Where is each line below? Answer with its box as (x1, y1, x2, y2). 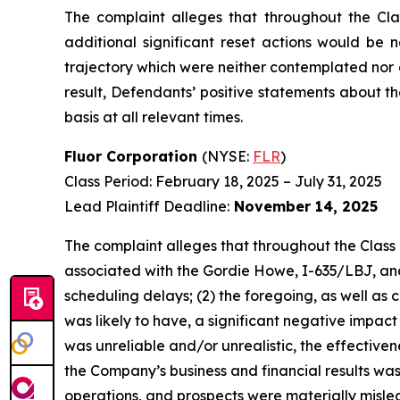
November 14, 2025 (229, 197, 378, 216)
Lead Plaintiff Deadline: (64, 197, 229, 216)
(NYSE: (202, 147, 253, 166)
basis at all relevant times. (64, 108, 243, 127)
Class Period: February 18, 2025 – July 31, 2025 (64, 172, 382, 191)
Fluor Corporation (64, 147, 202, 166)
